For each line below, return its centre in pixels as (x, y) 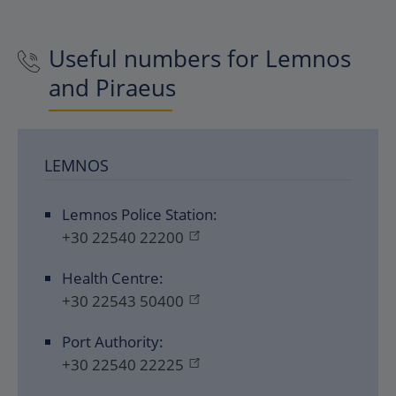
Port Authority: (113, 342)
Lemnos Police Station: (140, 214)
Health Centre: (113, 278)
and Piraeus (112, 88)
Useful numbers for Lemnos (200, 58)
